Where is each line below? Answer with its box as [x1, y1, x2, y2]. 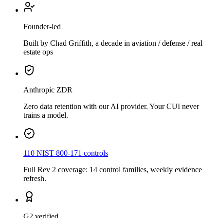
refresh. [23, 174, 46, 183]
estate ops [23, 48, 53, 56]
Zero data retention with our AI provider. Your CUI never [23, 102, 199, 111]
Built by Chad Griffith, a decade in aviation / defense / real [23, 39, 202, 48]
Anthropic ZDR [23, 86, 73, 94]
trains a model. [23, 111, 68, 120]
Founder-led [23, 22, 61, 31]
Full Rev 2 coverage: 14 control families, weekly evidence [23, 165, 202, 174]
